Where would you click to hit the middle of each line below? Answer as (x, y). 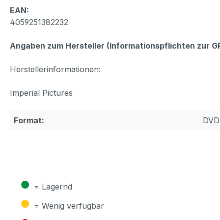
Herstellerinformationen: (55, 69)
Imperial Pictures (41, 93)
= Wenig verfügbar (69, 206)
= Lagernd (53, 186)
